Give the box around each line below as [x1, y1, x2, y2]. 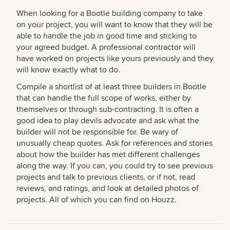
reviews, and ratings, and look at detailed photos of [16, 183, 199, 194]
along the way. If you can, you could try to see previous [16, 161, 213, 171]
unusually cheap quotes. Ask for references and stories [16, 138, 213, 149]
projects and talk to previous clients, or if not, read [16, 172, 195, 183]
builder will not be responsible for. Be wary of [16, 127, 178, 138]
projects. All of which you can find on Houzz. [16, 195, 177, 205]
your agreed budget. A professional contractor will [16, 42, 196, 53]
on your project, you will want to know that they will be [16, 20, 213, 30]
